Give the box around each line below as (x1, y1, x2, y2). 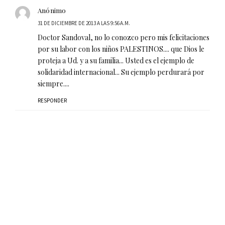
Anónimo (38, 6, 66, 15)
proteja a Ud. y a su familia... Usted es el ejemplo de (38, 55, 194, 65)
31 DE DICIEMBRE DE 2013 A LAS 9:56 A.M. (38, 19, 130, 27)
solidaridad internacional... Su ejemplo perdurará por (38, 67, 204, 77)
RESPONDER (38, 96, 67, 104)
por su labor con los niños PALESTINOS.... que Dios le (38, 44, 204, 54)
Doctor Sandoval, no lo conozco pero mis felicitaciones (38, 32, 209, 42)
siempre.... (38, 78, 69, 88)
